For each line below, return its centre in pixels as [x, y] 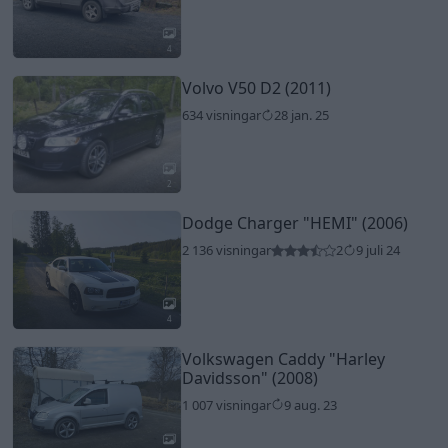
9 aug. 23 [310, 404]
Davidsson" [224, 377]
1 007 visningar [226, 404]
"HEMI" [330, 223]
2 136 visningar [226, 250]
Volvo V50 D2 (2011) [256, 88]
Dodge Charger [242, 223]
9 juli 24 [377, 250]
